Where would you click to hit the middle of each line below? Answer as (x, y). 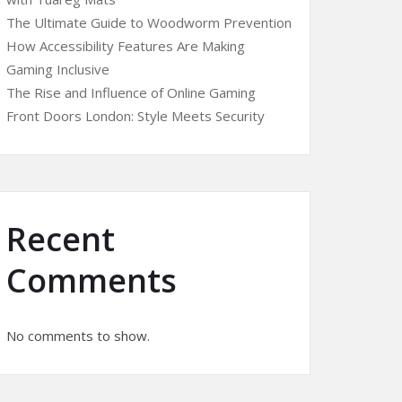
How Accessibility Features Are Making (126, 46)
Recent (61, 239)
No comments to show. (78, 336)
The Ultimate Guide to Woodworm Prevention (149, 22)
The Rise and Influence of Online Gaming (131, 92)
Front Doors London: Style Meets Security (135, 116)
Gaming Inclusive (58, 69)
